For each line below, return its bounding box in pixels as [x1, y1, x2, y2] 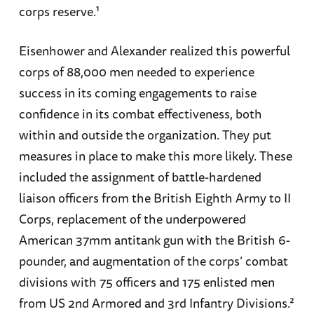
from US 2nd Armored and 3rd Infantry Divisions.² [18, 292, 294, 313]
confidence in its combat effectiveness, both [18, 103, 262, 123]
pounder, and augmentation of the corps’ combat [18, 250, 288, 271]
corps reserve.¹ [18, 1, 100, 22]
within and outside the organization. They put [18, 124, 271, 144]
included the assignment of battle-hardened [18, 166, 261, 186]
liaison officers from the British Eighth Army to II [18, 187, 291, 207]
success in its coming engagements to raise [18, 82, 257, 102]
